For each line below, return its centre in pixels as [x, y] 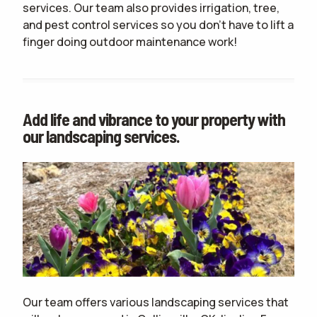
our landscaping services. [101, 136]
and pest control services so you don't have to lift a [158, 25]
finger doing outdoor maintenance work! [130, 42]
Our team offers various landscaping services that [156, 302]
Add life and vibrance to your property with [154, 119]
